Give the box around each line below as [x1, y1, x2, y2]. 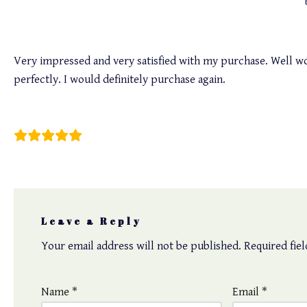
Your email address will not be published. [40, 239, 241, 253]
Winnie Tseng [13, 112, 78, 125]
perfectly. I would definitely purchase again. [13, 73, 225, 86]
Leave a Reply [40, 215, 142, 228]
